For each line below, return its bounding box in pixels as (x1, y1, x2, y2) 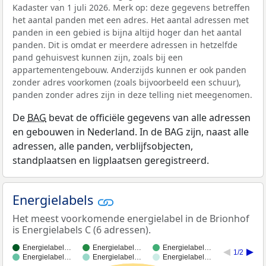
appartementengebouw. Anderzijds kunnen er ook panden (12, 64, 246, 76)
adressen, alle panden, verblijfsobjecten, (12, 140, 193, 153)
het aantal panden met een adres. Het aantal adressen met (12, 14, 249, 26)
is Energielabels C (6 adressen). (12, 223, 151, 236)
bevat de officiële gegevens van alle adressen (46, 111, 251, 125)
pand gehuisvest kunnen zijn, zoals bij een (12, 52, 183, 64)
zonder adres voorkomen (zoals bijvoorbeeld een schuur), (12, 77, 241, 88)
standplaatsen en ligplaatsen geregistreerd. (12, 154, 209, 167)
